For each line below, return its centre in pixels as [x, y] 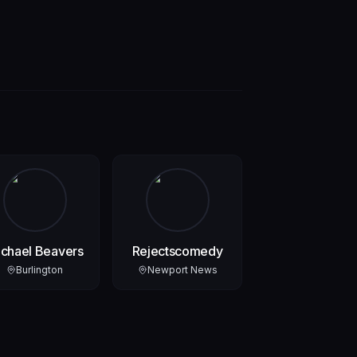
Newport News [182, 269]
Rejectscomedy [177, 251]
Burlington [40, 269]
